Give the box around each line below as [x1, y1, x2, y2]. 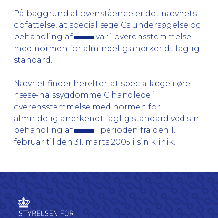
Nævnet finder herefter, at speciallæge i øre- [14, 78, 193, 88]
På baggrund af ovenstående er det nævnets [14, 8, 197, 18]
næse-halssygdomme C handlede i [14, 90, 155, 100]
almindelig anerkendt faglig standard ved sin [14, 113, 199, 123]
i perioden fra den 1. [94, 125, 175, 135]
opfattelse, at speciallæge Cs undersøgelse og [14, 20, 201, 30]
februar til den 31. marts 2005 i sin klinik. [14, 137, 175, 146]
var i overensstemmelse [94, 32, 191, 41]
